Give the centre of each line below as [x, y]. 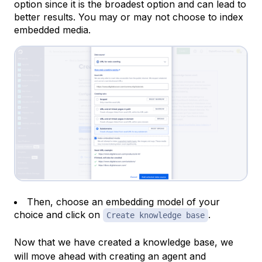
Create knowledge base [156, 215]
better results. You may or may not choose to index [129, 17]
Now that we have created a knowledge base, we [124, 242]
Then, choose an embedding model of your [123, 201]
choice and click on [58, 214]
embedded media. [52, 30]
